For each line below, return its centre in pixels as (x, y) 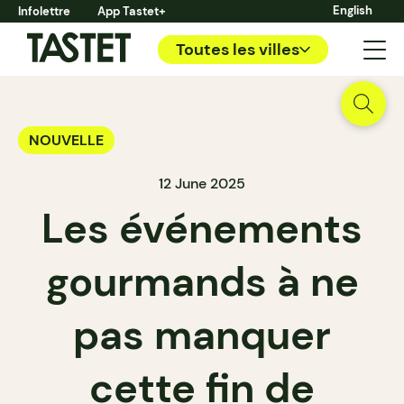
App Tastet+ (132, 11)
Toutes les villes (238, 49)
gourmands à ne (202, 282)
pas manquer (202, 335)
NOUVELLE (66, 140)
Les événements (202, 229)
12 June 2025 (202, 184)
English (353, 10)
